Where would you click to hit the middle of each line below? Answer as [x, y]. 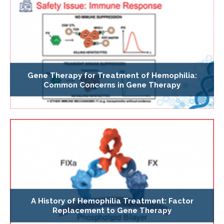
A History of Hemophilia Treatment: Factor [112, 201]
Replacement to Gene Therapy [112, 211]
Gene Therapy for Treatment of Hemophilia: [112, 75]
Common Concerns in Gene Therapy [112, 85]
